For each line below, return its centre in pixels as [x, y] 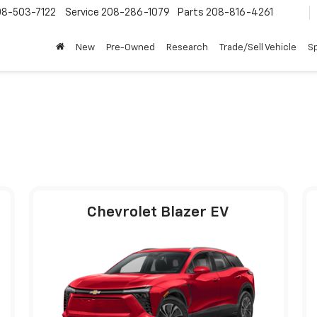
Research [187, 48]
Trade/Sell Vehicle [258, 48]
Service [82, 13]
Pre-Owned [131, 48]
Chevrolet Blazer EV [158, 213]
